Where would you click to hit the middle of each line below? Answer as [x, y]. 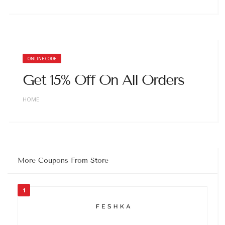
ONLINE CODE [42, 58]
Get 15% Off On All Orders [103, 80]
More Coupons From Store [63, 160]
